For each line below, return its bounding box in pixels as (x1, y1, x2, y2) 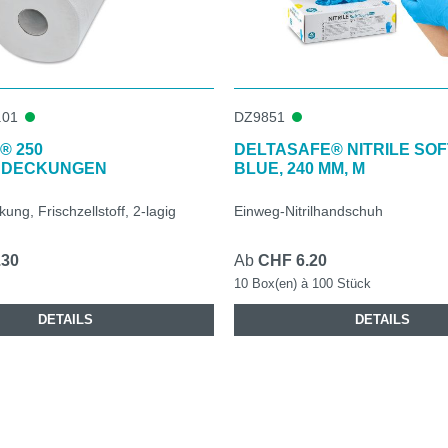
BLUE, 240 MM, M (234, 159, 365, 177)
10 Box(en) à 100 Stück (234, 275, 371, 291)
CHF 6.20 (258, 251, 327, 269)
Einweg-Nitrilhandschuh (234, 202, 383, 219)
